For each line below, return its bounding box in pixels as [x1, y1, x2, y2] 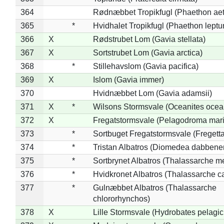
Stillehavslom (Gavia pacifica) [92, 61, 198, 70]
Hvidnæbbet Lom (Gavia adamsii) [92, 88, 212, 97]
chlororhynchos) [92, 194, 150, 203]
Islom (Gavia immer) [92, 75, 164, 84]
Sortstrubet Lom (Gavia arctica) [92, 48, 202, 57]
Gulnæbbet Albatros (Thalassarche [92, 183, 216, 192]
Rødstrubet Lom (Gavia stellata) [92, 34, 205, 43]
